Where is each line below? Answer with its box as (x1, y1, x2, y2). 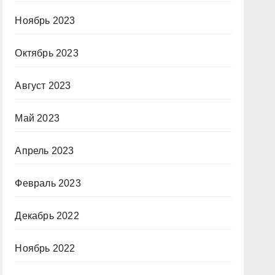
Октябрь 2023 (15, 48, 79, 58)
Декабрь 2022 (15, 211, 79, 221)
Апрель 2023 (15, 145, 74, 156)
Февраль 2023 (15, 178, 81, 188)
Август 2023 (15, 80, 71, 91)
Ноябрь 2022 (15, 243, 76, 254)
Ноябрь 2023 (15, 15, 76, 26)
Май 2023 (15, 113, 60, 123)
